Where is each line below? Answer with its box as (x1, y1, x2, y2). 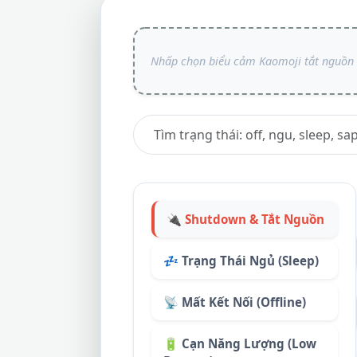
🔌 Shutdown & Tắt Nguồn (167, 211, 324, 227)
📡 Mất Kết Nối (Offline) (163, 294, 306, 310)
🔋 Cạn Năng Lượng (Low (163, 335, 316, 351)
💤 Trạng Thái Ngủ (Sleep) (163, 253, 319, 269)
